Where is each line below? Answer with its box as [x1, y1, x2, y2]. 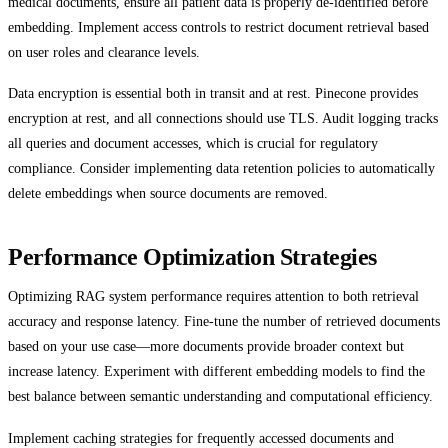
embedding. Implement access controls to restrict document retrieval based [8, 18, 429, 35]
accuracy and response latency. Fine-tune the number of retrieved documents [8, 313, 440, 330]
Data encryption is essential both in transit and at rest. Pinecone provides [8, 85, 418, 102]
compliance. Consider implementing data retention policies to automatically [8, 160, 435, 177]
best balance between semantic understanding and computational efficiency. [8, 388, 433, 405]
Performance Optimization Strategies [8, 243, 377, 271]
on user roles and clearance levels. [8, 43, 200, 60]
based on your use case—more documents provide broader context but [8, 338, 404, 355]
